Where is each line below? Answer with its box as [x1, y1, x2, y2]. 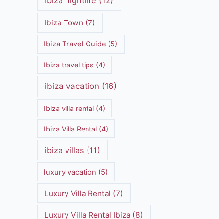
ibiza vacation [45, 81, 100, 91]
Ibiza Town [44, 18, 83, 27]
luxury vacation [44, 167, 97, 176]
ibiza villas [44, 145, 84, 155]
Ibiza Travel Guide [44, 40, 107, 49]
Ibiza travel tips [44, 60, 94, 69]
